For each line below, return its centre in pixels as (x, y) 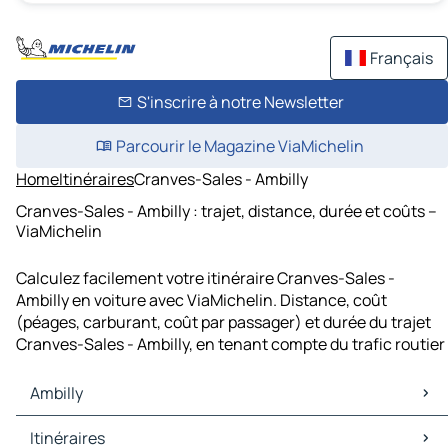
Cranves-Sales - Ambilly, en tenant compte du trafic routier (230, 344)
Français (401, 58)
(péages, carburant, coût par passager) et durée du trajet (223, 322)
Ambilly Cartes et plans (103, 427)
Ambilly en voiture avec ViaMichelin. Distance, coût (201, 300)
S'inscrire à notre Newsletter (240, 102)
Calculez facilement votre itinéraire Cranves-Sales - (205, 278)
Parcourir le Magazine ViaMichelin (240, 146)
